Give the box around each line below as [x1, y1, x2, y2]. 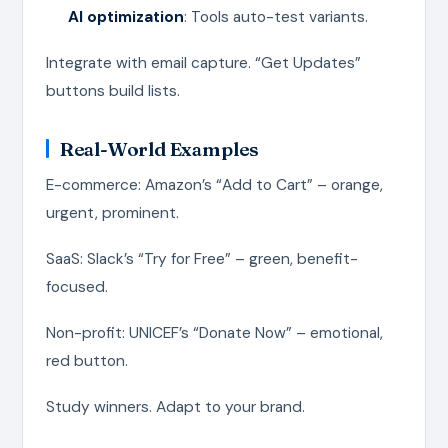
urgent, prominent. [45, 202, 179, 223]
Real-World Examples [59, 136, 260, 161]
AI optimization [67, 6, 184, 27]
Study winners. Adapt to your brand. [45, 396, 305, 417]
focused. [45, 276, 108, 297]
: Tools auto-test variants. [183, 6, 368, 27]
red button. [45, 350, 128, 371]
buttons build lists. [45, 80, 180, 101]
